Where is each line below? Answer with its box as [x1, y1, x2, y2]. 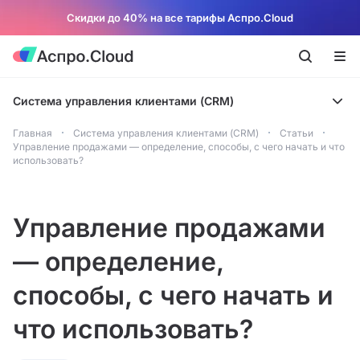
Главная [13, 127, 52, 139]
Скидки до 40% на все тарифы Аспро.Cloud [67, 11, 293, 24]
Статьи [280, 127, 313, 139]
